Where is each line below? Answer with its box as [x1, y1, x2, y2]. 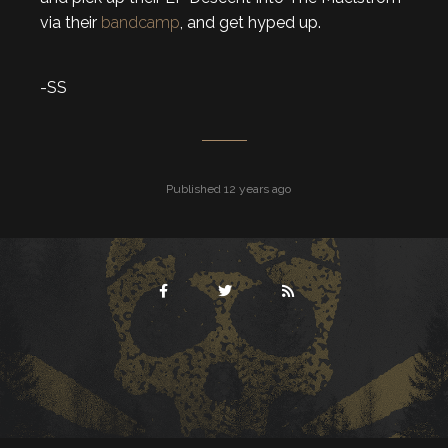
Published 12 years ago [162, 181, 291, 196]
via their [40, 12, 101, 32]
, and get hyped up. [180, 12, 321, 32]
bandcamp [101, 12, 180, 32]
